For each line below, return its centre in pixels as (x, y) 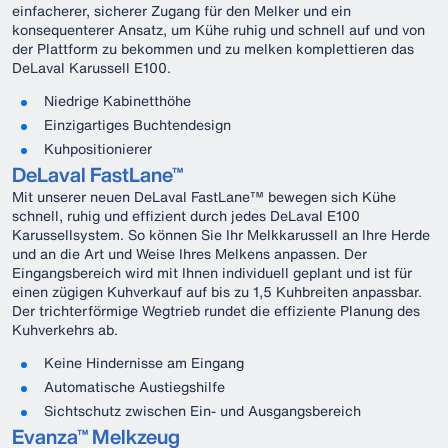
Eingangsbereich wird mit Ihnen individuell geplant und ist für (212, 272)
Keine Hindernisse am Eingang (144, 362)
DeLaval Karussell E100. (91, 67)
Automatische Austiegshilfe (134, 386)
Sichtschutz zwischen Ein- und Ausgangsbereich (202, 410)
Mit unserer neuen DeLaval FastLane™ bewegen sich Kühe (204, 196)
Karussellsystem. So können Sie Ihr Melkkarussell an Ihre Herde (221, 234)
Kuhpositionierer (98, 148)
